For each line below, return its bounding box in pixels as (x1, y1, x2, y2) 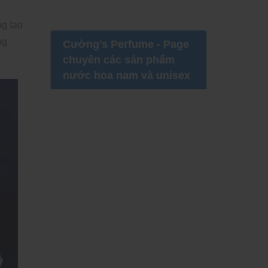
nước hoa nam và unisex (62, 69, 190, 81)
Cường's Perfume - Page (62, 38, 189, 50)
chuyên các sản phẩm (62, 53, 175, 66)
